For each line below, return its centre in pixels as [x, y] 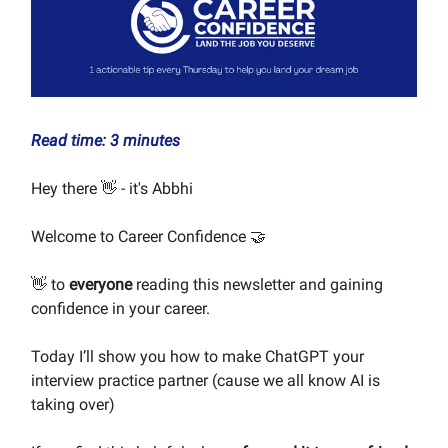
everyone [102, 284]
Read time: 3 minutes [105, 140]
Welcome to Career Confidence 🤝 [150, 236]
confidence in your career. [120, 308]
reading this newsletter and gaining [259, 284]
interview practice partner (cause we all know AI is [205, 380]
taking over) [73, 404]
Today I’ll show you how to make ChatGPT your [197, 356]
